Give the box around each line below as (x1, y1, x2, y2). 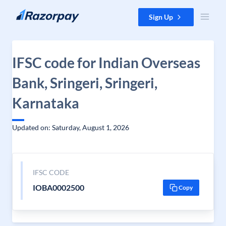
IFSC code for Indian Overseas (12, 54, 200, 71)
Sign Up (149, 13, 173, 21)
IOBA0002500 (32, 183, 84, 192)
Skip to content (8, 9, 56, 17)
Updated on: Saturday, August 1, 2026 (12, 123, 129, 132)
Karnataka (12, 94, 79, 111)
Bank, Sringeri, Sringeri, (12, 74, 157, 91)
